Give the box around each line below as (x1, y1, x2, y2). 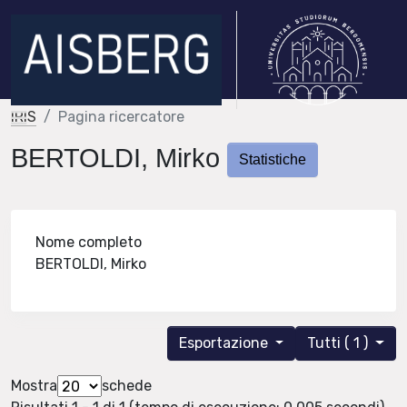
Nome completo (35, 233, 143, 252)
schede (102, 377, 152, 395)
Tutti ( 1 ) (307, 334, 372, 352)
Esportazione (178, 334, 272, 352)
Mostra (11, 377, 57, 395)
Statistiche (239, 152, 306, 168)
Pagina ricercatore (58, 108, 184, 125)
